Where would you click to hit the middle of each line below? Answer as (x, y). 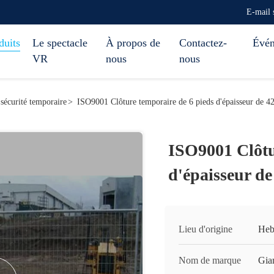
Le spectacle (60, 43)
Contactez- (203, 43)
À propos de (133, 43)
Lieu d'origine (206, 229)
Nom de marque (210, 260)
